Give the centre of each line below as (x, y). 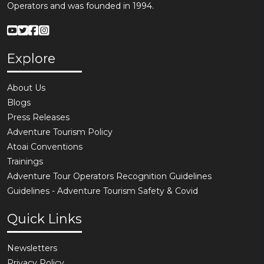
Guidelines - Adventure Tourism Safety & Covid (103, 191)
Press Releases (38, 117)
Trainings (25, 161)
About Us (26, 88)
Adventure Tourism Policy (60, 132)
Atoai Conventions (45, 146)
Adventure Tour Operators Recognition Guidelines (109, 176)
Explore (31, 58)
